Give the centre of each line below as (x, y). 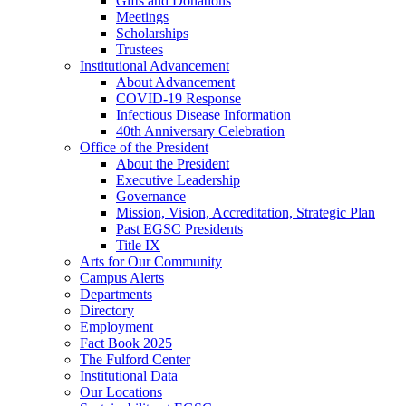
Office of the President (144, 147)
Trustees (140, 49)
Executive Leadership (178, 180)
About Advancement (175, 82)
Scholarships (152, 33)
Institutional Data (129, 376)
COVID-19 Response (179, 98)
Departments (116, 294)
